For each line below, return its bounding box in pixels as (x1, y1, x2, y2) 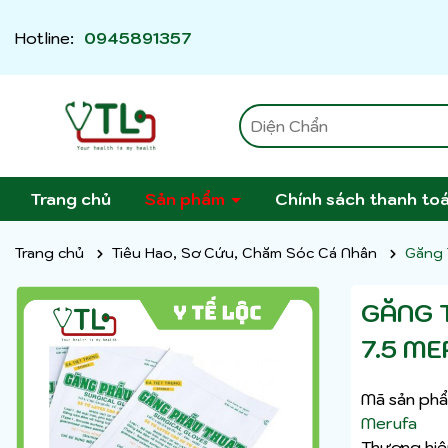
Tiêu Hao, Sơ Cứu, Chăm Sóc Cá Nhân (112, 244, 377, 263)
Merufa (361, 413, 417, 434)
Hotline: (15, 27, 74, 48)
